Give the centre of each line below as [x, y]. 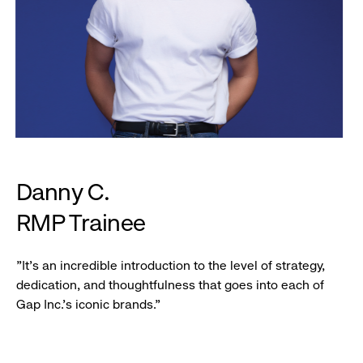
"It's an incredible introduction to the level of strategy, [171, 266]
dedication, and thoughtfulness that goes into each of [170, 285]
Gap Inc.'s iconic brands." [90, 305]
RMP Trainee [81, 222]
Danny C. [63, 192]
